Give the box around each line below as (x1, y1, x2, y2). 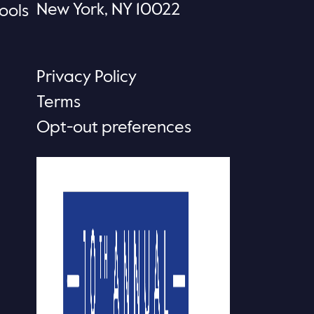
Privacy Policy (36, 69, 137, 86)
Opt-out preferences (36, 119, 191, 136)
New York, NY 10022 (36, 1, 180, 18)
